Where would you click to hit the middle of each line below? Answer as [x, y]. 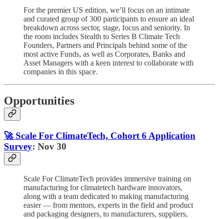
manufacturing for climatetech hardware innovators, [103, 188]
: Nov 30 [49, 147]
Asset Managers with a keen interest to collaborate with [109, 63]
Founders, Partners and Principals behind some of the [105, 45]
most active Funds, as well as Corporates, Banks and [104, 54]
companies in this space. [61, 71]
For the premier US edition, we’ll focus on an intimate [107, 10]
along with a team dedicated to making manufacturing [106, 197]
